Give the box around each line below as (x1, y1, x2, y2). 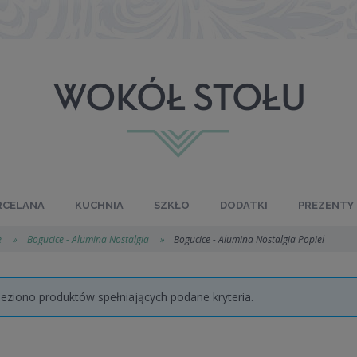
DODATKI (220, 199, 268, 211)
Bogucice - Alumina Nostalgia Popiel (173, 233, 324, 246)
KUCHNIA (75, 199, 124, 211)
